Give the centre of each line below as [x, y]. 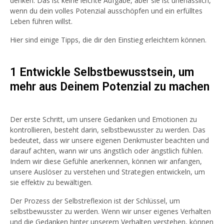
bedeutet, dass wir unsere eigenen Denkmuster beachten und [109, 140]
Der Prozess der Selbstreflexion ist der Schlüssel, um [95, 201]
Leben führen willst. [41, 21]
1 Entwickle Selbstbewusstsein [91, 72]
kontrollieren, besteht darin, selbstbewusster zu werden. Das [108, 130]
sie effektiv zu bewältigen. [51, 182]
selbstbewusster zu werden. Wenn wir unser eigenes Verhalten [110, 211]
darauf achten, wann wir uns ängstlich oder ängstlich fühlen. [106, 151]
